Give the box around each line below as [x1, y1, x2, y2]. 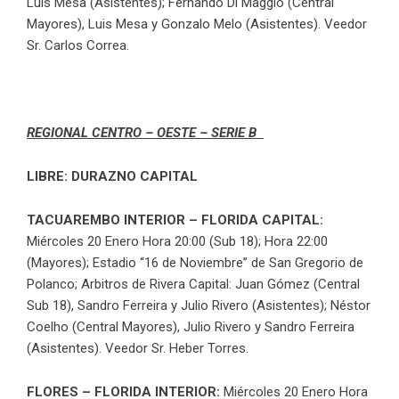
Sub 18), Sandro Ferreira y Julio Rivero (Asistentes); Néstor [27, 297, 370, 313]
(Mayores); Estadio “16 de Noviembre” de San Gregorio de [27, 254, 363, 271]
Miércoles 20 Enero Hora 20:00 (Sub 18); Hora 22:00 [27, 232, 328, 249]
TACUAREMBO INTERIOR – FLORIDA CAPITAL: [27, 211, 323, 228]
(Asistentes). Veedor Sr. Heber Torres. [27, 339, 248, 356]
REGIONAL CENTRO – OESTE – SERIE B [27, 124, 264, 141]
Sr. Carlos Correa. [27, 37, 129, 53]
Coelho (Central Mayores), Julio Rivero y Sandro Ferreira [27, 318, 354, 335]
